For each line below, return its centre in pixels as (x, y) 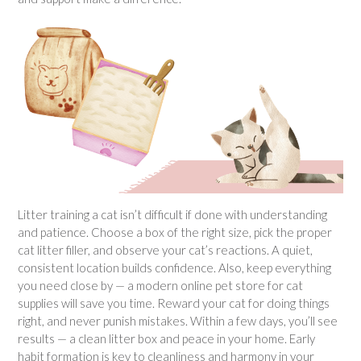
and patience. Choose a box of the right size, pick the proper (175, 232)
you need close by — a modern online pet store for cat (160, 285)
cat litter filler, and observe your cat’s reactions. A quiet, (165, 249)
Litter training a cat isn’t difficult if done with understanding (172, 214)
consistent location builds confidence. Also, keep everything (174, 267)
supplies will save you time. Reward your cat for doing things (174, 303)
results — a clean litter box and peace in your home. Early (166, 338)
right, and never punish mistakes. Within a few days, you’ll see (178, 320)
